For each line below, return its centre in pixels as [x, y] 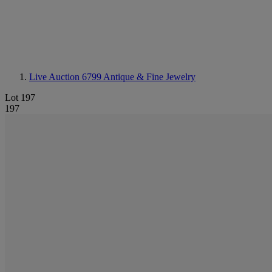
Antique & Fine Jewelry [149, 77]
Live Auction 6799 [66, 77]
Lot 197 [20, 97]
